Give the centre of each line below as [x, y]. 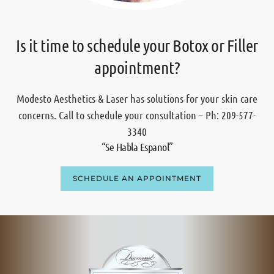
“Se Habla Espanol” [137, 146]
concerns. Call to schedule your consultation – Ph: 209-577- [137, 115]
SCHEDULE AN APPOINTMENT [137, 178]
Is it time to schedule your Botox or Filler [137, 45]
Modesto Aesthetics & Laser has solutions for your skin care [137, 98]
